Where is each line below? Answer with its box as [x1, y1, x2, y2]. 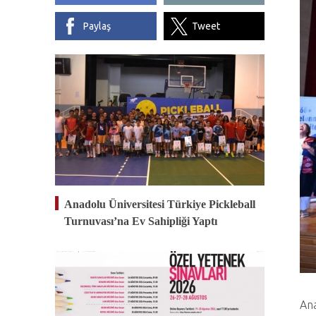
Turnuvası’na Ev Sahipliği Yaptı [64, 215, 217, 227]
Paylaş [83, 20, 111, 32]
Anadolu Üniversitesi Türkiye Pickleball [64, 198, 255, 210]
